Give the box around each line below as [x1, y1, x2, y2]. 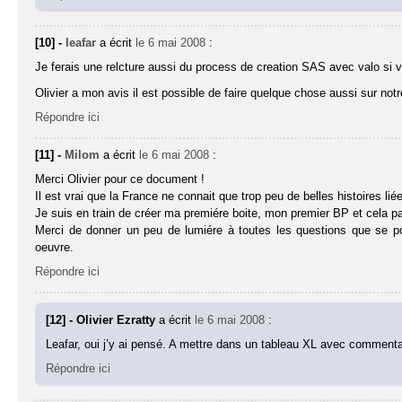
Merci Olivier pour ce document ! [35, 172, 205, 187]
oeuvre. [35, 240, 74, 255]
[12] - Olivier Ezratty [46, 313, 160, 328]
